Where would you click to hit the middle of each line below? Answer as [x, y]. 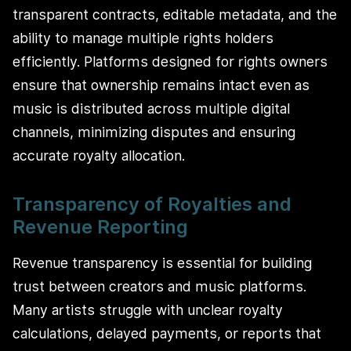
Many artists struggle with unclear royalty [148, 310]
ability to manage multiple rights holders [143, 38]
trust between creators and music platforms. [159, 287]
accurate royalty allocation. [99, 155]
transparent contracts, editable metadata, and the [175, 14]
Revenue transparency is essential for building [162, 263]
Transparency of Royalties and [152, 204]
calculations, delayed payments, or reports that [167, 334]
